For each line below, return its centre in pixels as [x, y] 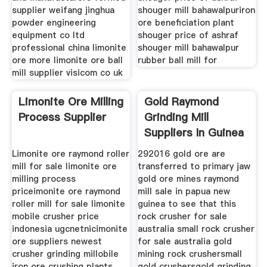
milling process [44, 178]
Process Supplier [62, 117]
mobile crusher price [55, 216]
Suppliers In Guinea [194, 132]
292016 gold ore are [182, 153]
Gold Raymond [182, 101]
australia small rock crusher [196, 229]
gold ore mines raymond [189, 178]
